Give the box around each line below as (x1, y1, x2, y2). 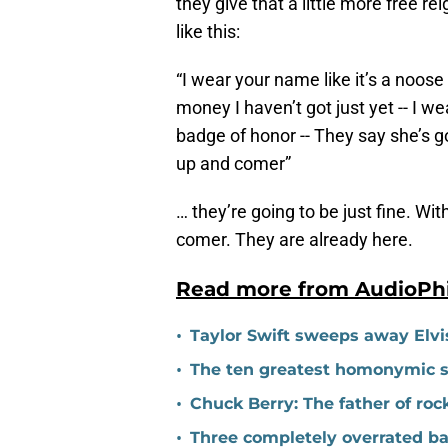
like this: (176, 21, 240, 43)
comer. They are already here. (176, 229, 413, 251)
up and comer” (176, 153, 291, 175)
